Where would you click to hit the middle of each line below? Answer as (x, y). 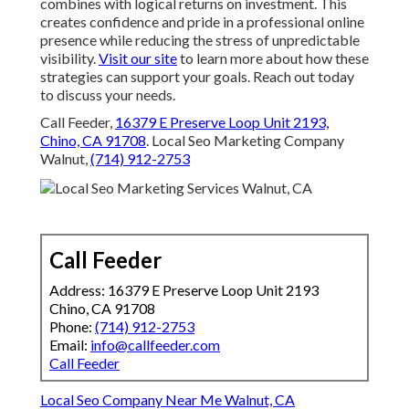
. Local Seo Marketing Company (245, 141)
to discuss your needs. (108, 95)
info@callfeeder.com (155, 345)
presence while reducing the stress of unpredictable (200, 40)
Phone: (72, 327)
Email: (70, 345)
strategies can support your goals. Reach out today (197, 77)
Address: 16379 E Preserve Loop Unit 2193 (184, 290)
